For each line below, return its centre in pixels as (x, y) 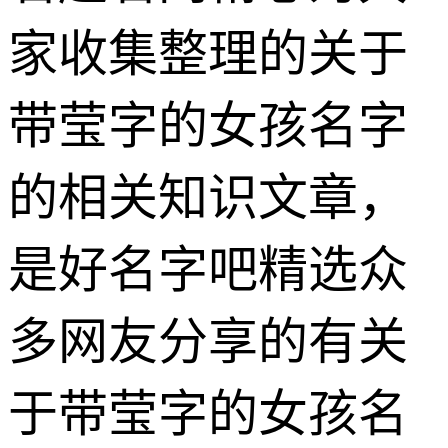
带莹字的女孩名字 (208, 125)
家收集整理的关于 (208, 53)
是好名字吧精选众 (208, 269)
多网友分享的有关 (208, 341)
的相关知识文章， (208, 197)
